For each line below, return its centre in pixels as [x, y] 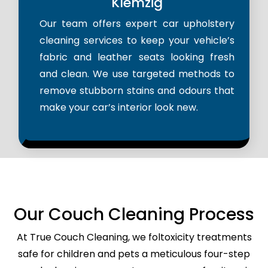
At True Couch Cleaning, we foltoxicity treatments [134, 237]
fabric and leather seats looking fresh [137, 57]
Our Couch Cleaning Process [134, 215]
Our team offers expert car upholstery [137, 24]
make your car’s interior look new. [119, 108]
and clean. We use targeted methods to [137, 74]
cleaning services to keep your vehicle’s [137, 41]
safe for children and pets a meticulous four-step [134, 254]
